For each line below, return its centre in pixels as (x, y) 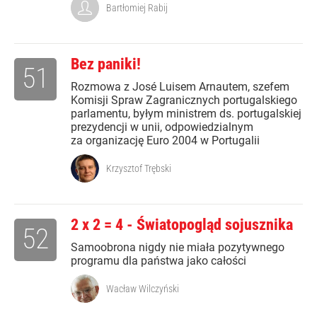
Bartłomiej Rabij (137, 8)
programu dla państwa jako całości (158, 261)
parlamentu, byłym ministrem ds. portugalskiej (186, 114)
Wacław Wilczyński (143, 289)
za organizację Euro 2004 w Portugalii (165, 141)
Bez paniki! (106, 64)
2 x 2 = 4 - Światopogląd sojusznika (182, 225)
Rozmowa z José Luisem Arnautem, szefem (180, 87)
